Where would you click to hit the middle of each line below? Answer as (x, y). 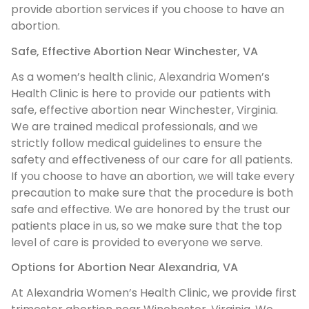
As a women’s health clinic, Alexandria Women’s (140, 77)
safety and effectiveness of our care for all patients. (152, 159)
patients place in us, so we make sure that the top (147, 226)
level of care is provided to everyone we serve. (137, 242)
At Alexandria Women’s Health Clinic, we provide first (154, 293)
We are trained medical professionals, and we (134, 126)
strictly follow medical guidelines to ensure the (137, 143)
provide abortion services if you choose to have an (148, 10)
